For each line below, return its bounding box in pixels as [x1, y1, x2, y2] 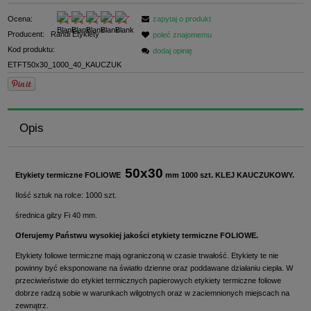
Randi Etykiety [50, 30, 99, 39]
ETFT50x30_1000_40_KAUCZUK [8, 60, 121, 69]
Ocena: [8, 15, 33, 24]
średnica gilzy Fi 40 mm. [15, 211, 97, 220]
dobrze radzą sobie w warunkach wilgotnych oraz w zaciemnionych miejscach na [15, 289, 289, 298]
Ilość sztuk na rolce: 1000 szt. [15, 191, 117, 200]
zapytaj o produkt [153, 15, 211, 24]
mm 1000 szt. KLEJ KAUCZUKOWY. [163, 171, 294, 180]
